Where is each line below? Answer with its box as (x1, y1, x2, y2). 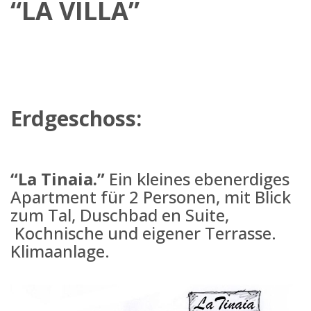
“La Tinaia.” (10, 167, 105, 190)
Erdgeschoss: (10, 103, 142, 133)
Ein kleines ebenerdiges (105, 167, 289, 190)
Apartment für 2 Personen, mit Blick (10, 185, 291, 208)
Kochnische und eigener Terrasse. (10, 221, 276, 244)
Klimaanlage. (10, 239, 110, 262)
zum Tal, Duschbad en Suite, (10, 203, 229, 226)
